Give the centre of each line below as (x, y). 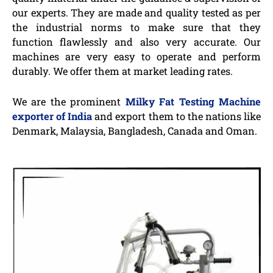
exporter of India (52, 116)
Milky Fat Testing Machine (193, 102)
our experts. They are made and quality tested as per (136, 13)
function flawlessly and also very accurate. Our (136, 42)
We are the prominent (69, 102)
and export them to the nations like (177, 116)
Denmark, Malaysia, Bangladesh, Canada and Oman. (135, 131)
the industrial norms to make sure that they (136, 27)
